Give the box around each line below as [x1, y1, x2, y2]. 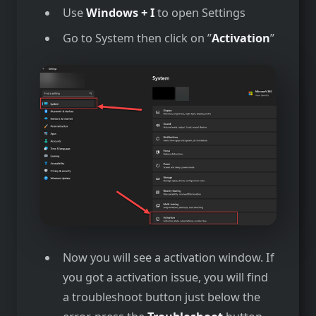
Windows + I [85, 5, 154, 21]
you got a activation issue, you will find [62, 269, 268, 286]
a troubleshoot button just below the [62, 289, 260, 305]
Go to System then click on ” [62, 30, 212, 47]
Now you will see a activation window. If [62, 250, 274, 266]
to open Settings [154, 5, 245, 21]
